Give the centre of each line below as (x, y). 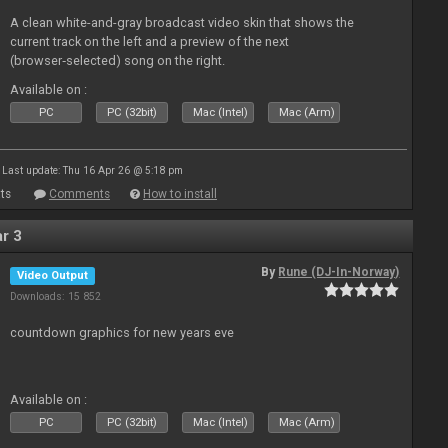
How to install (180, 194)
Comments (79, 194)
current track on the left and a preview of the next (150, 41)
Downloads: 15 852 (56, 296)
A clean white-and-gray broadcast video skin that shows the (182, 22)
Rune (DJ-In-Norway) (339, 272)
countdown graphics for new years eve (122, 332)
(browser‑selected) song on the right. (118, 60)
